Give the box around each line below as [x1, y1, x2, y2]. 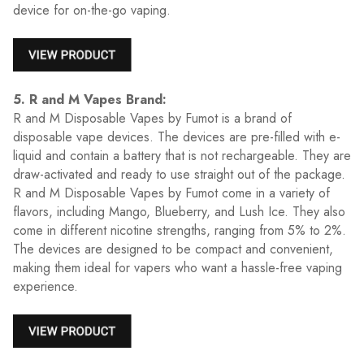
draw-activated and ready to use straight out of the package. [13, 164, 345, 184]
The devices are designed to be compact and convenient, [13, 239, 333, 258]
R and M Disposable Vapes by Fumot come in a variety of [13, 183, 330, 202]
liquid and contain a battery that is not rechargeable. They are [13, 145, 351, 165]
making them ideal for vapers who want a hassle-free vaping [13, 258, 342, 277]
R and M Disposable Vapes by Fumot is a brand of [13, 108, 292, 128]
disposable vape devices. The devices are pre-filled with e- [13, 127, 340, 146]
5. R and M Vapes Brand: [13, 89, 167, 109]
